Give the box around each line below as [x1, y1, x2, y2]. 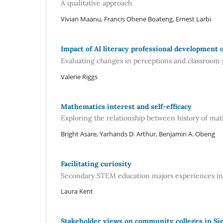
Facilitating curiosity [61, 159, 131, 168]
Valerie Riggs [61, 72, 98, 81]
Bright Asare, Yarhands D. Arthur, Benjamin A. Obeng [61, 129, 215, 139]
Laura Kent [61, 187, 93, 196]
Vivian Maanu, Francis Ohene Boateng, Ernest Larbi [61, 14, 211, 24]
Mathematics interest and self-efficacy [61, 102, 192, 111]
